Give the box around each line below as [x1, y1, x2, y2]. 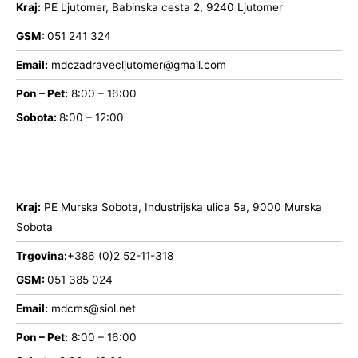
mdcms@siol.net [48, 302, 136, 316]
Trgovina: [16, 249, 67, 263]
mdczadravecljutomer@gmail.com [48, 58, 226, 72]
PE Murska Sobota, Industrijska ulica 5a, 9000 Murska [41, 201, 322, 214]
